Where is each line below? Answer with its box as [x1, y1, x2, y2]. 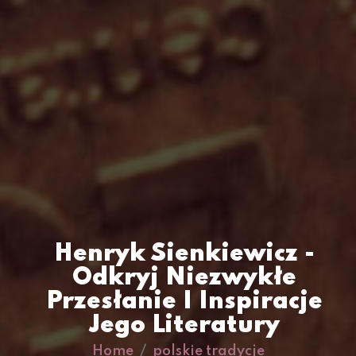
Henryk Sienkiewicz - [53, 241, 315, 266]
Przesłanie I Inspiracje [45, 288, 323, 314]
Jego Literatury [88, 312, 280, 338]
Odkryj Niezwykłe [72, 265, 296, 290]
